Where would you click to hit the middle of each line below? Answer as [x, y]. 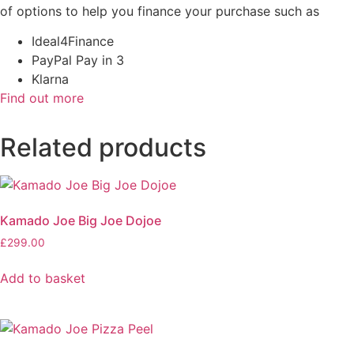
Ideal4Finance [73, 41]
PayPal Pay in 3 [78, 60]
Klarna [50, 79]
